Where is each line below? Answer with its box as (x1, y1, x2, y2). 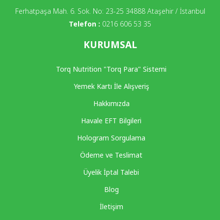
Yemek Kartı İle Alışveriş (73, 81, 149, 91)
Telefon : (69, 19, 100, 28)
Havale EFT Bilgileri (81, 115, 141, 125)
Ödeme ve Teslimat (80, 150, 142, 160)
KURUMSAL (83, 38, 137, 51)
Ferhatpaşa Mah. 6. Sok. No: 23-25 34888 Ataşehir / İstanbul (15, 6, 205, 16)
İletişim (99, 201, 123, 211)
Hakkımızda (93, 98, 130, 108)
